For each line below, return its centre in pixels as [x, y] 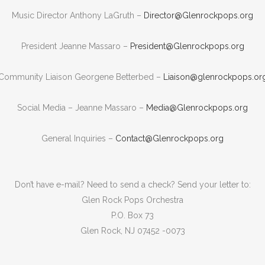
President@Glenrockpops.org [187, 46]
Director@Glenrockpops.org [198, 15]
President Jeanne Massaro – [75, 46]
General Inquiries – [78, 138]
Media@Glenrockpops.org [197, 108]
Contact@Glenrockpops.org [169, 138]
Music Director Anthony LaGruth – [78, 15]
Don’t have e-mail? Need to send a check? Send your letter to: [132, 185]
